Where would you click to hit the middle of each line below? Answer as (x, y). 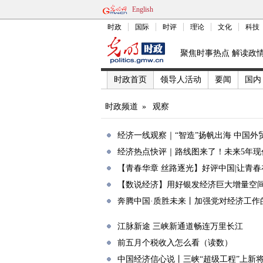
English (143, 9)
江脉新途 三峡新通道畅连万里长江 (180, 226)
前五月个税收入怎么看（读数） (175, 243)
